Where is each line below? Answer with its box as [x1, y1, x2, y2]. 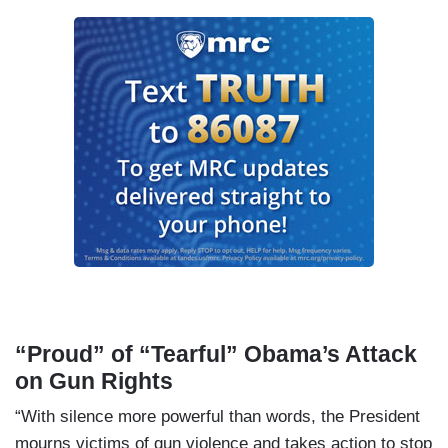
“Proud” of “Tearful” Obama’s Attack [15, 341, 417, 368]
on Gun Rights [15, 368, 173, 395]
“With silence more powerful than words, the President [15, 407, 420, 427]
